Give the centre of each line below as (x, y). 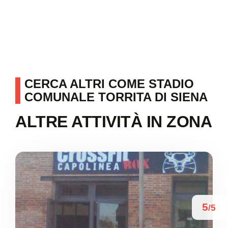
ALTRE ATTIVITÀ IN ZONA (113, 122)
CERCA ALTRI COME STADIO (109, 84)
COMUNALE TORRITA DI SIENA (116, 97)
